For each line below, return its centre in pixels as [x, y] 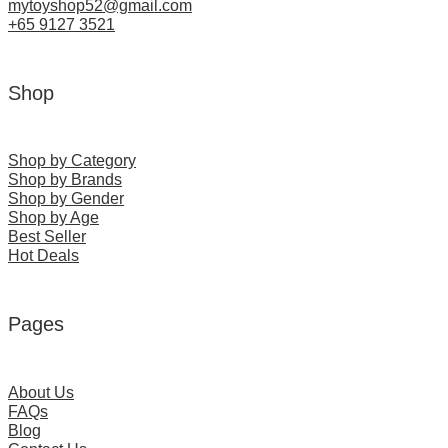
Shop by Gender [66, 199]
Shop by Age [53, 218]
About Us [41, 392]
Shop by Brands [65, 180]
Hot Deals [43, 256]
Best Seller [47, 237]
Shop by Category [72, 161]
